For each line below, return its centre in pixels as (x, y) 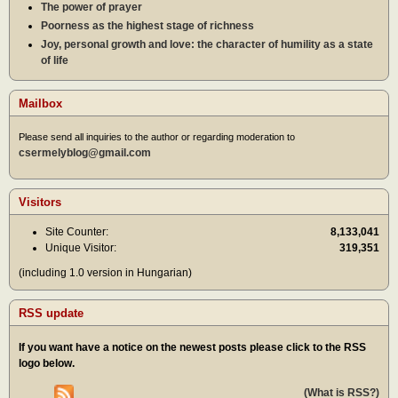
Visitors (40, 202)
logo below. (47, 363)
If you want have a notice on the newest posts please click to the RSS (192, 347)
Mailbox (40, 103)
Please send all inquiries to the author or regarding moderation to (157, 137)
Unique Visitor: (81, 247)
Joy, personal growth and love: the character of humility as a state (207, 44)
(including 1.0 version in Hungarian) (105, 272)
